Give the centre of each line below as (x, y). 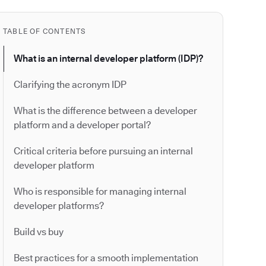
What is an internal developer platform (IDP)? (108, 59)
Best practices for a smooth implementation (106, 258)
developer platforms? (59, 206)
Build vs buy (39, 232)
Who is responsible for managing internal (100, 192)
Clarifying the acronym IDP (70, 85)
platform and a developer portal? (82, 125)
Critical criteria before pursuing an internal (103, 151)
